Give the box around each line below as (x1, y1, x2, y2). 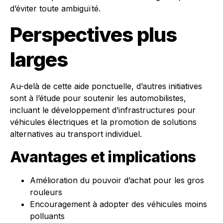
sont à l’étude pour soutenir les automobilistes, (10, 93, 186, 103)
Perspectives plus (10, 22, 177, 47)
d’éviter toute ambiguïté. (10, 3, 101, 13)
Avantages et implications (10, 147, 196, 166)
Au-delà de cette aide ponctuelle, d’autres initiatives (10, 81, 202, 91)
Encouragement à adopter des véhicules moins (30, 199, 207, 209)
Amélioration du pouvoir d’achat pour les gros (30, 175, 204, 185)
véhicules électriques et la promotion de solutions (10, 116, 197, 127)
